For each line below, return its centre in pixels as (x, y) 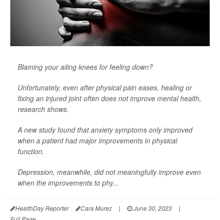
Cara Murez (96, 208)
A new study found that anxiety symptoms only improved (105, 130)
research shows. (43, 109)
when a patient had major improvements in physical (97, 140)
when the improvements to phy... (68, 183)
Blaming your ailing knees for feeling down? (85, 67)
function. (31, 151)
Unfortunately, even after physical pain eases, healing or (105, 87)
